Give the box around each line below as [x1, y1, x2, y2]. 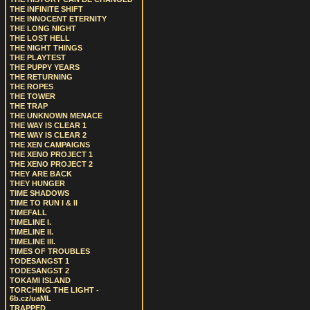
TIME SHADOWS [10, 189, 69, 197]
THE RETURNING [10, 73, 73, 81]
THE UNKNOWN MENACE [10, 111, 102, 120]
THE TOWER [10, 92, 55, 100]
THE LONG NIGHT [10, 24, 76, 33]
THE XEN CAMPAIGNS [10, 140, 90, 149]
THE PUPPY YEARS [10, 63, 80, 71]
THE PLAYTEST [10, 53, 66, 62]
